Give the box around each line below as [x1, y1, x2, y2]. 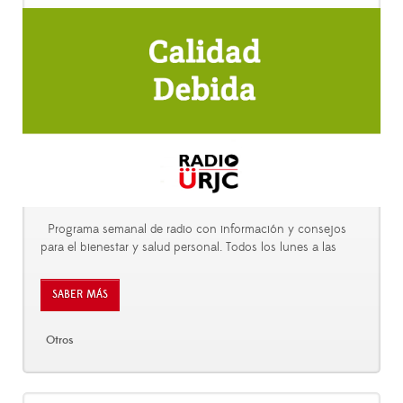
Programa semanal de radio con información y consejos [40, 221, 346, 238]
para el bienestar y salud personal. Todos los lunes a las [40, 239, 336, 256]
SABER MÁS [52, 288, 108, 302]
